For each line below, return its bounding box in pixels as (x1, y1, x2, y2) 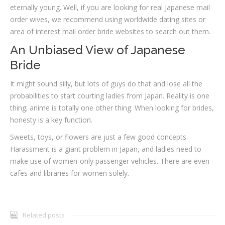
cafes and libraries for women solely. (10, 168, 129, 178)
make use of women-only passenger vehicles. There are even (10, 156, 209, 166)
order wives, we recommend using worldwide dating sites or (10, 15, 205, 24)
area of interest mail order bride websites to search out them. (10, 27, 210, 36)
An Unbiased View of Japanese (10, 43, 185, 57)
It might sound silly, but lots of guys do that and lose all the (10, 79, 202, 88)
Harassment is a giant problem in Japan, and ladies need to (10, 144, 201, 154)
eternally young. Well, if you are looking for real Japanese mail (10, 3, 210, 12)
